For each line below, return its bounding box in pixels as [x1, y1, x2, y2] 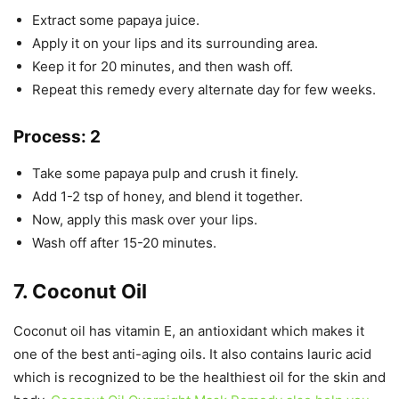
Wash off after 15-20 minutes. [32, 234, 216, 251]
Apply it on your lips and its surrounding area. [32, 35, 318, 52]
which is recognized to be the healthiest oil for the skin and [13, 369, 386, 386]
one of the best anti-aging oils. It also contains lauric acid [13, 346, 371, 362]
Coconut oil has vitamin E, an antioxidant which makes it [13, 322, 364, 339]
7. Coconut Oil [13, 280, 147, 303]
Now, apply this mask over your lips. [32, 211, 257, 228]
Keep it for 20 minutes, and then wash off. [32, 58, 293, 75]
